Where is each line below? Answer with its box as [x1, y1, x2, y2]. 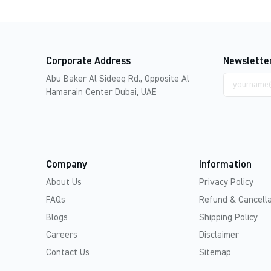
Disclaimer [199, 230, 239, 240]
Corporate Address [45, 56, 131, 67]
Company [45, 160, 87, 171]
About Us [45, 178, 82, 188]
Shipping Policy [199, 213, 258, 223]
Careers [45, 230, 77, 240]
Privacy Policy [199, 178, 253, 188]
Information [199, 160, 252, 171]
